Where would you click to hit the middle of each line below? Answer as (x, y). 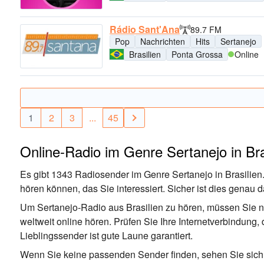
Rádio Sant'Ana (145, 29)
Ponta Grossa (197, 55)
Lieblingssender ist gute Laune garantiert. (106, 236)
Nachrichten (163, 42)
